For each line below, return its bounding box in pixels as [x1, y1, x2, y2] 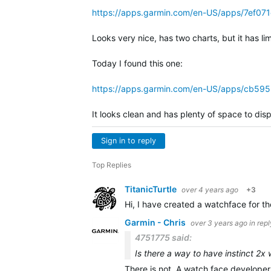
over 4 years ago [181, 185, 238, 194]
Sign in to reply [101, 136, 156, 145]
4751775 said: [135, 232, 192, 243]
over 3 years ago [191, 218, 247, 227]
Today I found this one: [92, 58, 183, 68]
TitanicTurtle [125, 184, 178, 194]
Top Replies [92, 160, 131, 169]
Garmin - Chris [125, 217, 188, 227]
